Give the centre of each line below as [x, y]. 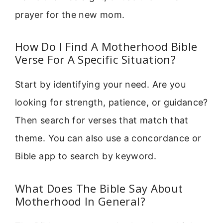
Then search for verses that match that [102, 120]
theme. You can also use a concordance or [108, 138]
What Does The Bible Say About [99, 188]
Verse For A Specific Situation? [96, 59]
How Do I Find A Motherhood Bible [106, 47]
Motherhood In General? [80, 201]
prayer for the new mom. [70, 14]
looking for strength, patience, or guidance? [111, 103]
